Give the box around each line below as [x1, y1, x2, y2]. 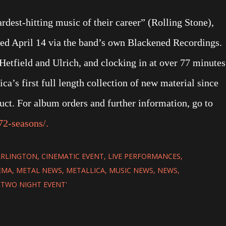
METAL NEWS [16, 165, 62, 175]
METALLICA [66, 165, 105, 175]
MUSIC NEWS [109, 165, 153, 175]
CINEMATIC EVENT [41, 151, 104, 161]
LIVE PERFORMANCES [108, 151, 181, 161]
